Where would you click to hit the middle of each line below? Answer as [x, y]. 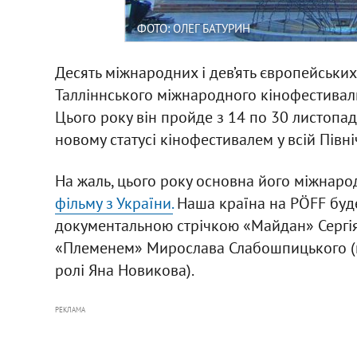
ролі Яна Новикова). [124, 270]
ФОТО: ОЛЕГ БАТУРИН [193, 28]
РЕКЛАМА [70, 309]
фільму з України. [114, 203]
